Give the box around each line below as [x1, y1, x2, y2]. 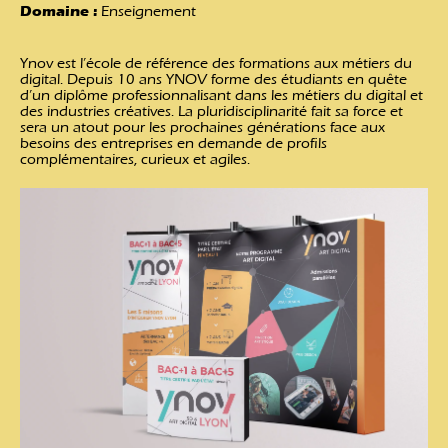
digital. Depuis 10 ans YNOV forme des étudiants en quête [20, 72, 407, 87]
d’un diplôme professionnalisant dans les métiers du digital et [20, 88, 423, 103]
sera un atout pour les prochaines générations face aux [20, 120, 385, 135]
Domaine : [20, 2, 97, 20]
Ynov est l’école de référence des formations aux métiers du [20, 56, 412, 71]
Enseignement [97, 4, 196, 19]
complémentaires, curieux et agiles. [20, 152, 250, 167]
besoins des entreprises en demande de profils [20, 136, 327, 151]
